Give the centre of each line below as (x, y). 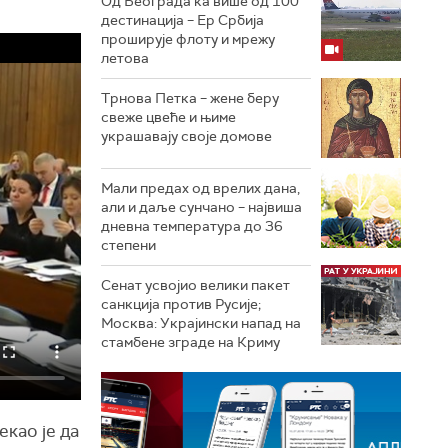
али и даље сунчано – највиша (201, 207)
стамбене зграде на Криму (190, 342)
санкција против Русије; (181, 304)
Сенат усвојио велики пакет (195, 285)
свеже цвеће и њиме (168, 117)
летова (125, 58)
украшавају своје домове (186, 136)
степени (128, 245)
